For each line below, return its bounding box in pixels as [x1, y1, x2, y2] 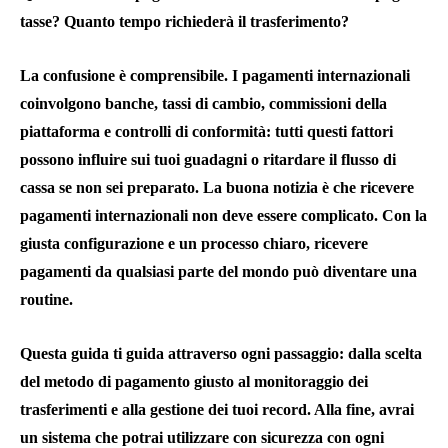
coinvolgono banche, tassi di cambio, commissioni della [20, 95, 387, 113]
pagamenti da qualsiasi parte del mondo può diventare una [20, 263, 417, 281]
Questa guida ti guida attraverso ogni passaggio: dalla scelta [20, 345, 422, 363]
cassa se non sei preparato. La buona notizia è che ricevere [20, 179, 414, 197]
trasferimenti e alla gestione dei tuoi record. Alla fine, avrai [20, 401, 414, 419]
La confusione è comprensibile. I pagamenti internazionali [20, 67, 410, 85]
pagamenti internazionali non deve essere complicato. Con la [20, 207, 427, 225]
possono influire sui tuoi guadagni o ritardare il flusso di [20, 151, 396, 169]
